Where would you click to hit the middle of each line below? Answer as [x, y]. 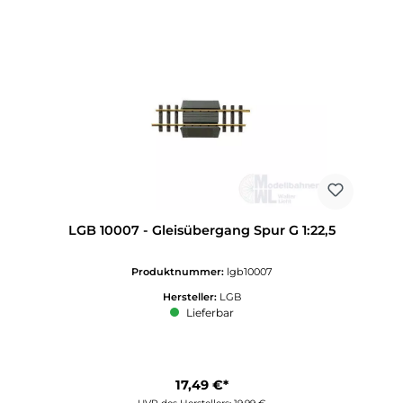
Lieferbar [208, 312]
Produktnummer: [179, 271]
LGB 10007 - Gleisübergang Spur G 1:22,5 [201, 230]
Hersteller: [191, 296]
